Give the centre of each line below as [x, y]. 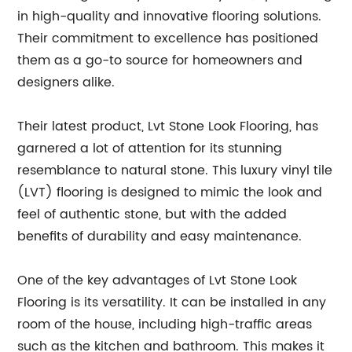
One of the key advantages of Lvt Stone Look [158, 280]
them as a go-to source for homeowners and [160, 60]
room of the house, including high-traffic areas [165, 324]
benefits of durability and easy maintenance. [160, 236]
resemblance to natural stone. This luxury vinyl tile [175, 170]
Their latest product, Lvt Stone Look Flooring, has [168, 126]
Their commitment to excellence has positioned [168, 38]
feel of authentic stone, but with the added [152, 214]
